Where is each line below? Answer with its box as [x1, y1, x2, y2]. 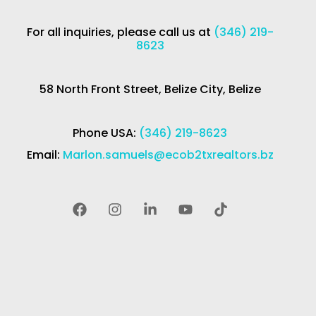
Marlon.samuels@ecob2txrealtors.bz [62, 147, 274, 164]
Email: [26, 147, 63, 164]
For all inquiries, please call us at [26, 24, 214, 41]
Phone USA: [73, 125, 140, 142]
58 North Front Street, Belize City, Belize [39, 81, 261, 98]
